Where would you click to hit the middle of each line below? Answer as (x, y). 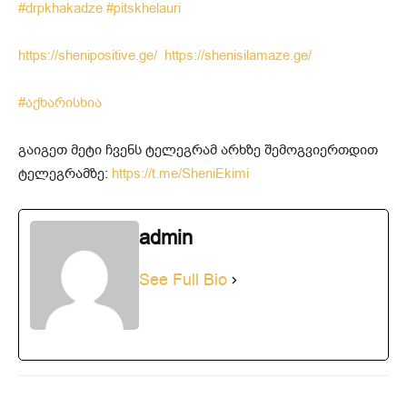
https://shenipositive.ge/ (91, 56)
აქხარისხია (64, 103)
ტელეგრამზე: (65, 174)
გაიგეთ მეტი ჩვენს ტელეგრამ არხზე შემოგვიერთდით (198, 150)
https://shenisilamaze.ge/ (238, 56)
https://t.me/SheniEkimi (180, 174)
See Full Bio (183, 280)
